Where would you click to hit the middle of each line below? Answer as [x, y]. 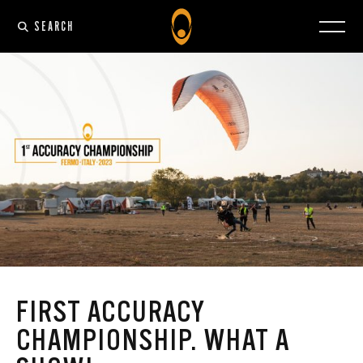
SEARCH [53, 26]
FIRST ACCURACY [111, 312]
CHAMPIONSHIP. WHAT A [153, 340]
